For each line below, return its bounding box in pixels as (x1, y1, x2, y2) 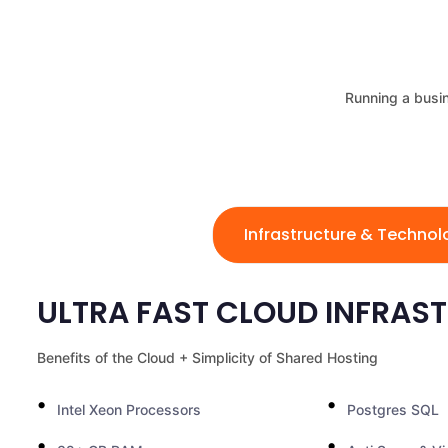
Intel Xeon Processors (57, 401, 201, 418)
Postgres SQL (347, 401, 439, 418)
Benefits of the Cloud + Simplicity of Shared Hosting (37, 349, 378, 366)
